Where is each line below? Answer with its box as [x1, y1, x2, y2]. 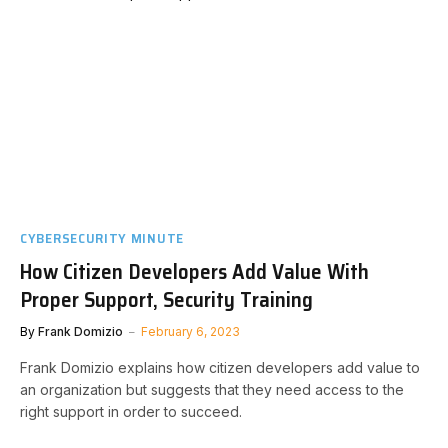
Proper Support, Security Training [20, 282, 313, 316]
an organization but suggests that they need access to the [20, 380, 404, 398]
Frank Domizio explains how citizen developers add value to [20, 358, 420, 376]
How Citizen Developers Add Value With [20, 254, 369, 288]
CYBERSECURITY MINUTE [20, 226, 184, 249]
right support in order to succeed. [20, 402, 242, 420]
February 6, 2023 [141, 323, 240, 339]
